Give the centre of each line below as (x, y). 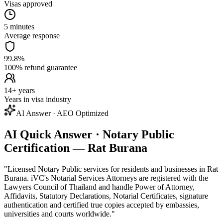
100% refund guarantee (41, 67)
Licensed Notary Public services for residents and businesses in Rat (113, 169)
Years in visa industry (38, 99)
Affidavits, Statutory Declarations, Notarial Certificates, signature (106, 196)
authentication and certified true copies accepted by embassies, (102, 205)
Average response (32, 35)
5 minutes (19, 26)
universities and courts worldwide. (58, 214)
